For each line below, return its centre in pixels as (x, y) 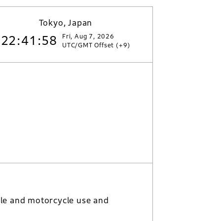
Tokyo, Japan (66, 23)
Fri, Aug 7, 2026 (88, 36)
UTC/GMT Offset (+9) (96, 45)
